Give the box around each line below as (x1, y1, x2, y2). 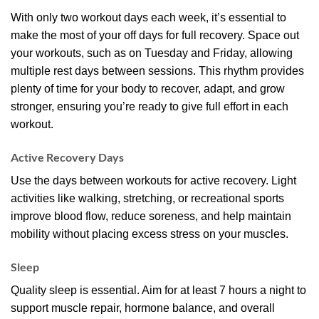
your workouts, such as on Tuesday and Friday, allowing (11, 47, 293, 60)
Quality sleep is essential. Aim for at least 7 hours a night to (11, 283, 306, 296)
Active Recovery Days (11, 150, 124, 164)
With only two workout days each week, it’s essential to (11, 11, 286, 24)
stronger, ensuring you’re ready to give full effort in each (11, 100, 288, 113)
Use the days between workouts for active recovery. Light (11, 174, 296, 187)
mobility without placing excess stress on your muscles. (11, 227, 288, 240)
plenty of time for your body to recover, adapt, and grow (11, 83, 285, 95)
